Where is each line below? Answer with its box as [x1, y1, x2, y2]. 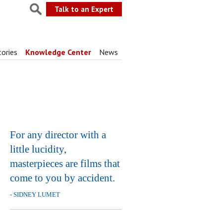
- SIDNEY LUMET [10, 191, 60, 198]
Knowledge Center [25, 47, 91, 57]
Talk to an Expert [54, 4, 113, 14]
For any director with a [10, 129, 107, 141]
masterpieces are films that [10, 158, 120, 169]
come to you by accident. [10, 172, 115, 184]
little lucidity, [10, 143, 67, 155]
